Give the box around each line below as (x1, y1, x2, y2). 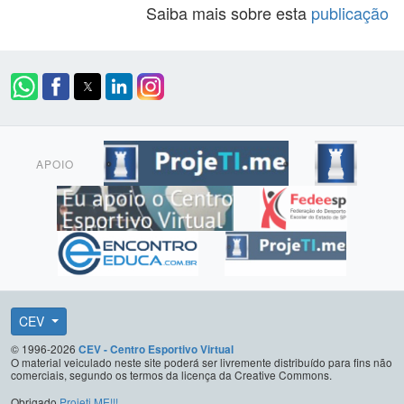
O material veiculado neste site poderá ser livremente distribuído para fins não (11, 354, 392, 370)
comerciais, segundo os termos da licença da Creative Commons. (11, 367, 332, 382)
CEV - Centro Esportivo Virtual (78, 342, 234, 357)
